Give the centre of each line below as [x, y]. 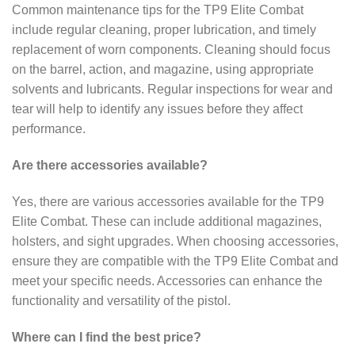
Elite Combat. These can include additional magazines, [167, 221]
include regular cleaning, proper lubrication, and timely [164, 30]
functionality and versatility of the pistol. [121, 300]
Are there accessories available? [110, 166]
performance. [49, 129]
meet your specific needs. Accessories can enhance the [167, 281]
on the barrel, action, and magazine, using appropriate [163, 70]
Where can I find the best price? [107, 337]
